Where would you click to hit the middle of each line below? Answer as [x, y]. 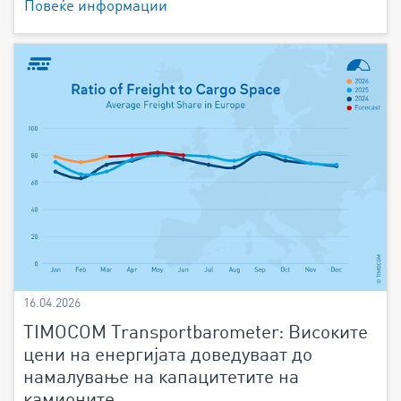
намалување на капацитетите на [161, 379]
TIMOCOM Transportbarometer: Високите [196, 334]
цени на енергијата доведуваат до [168, 356]
